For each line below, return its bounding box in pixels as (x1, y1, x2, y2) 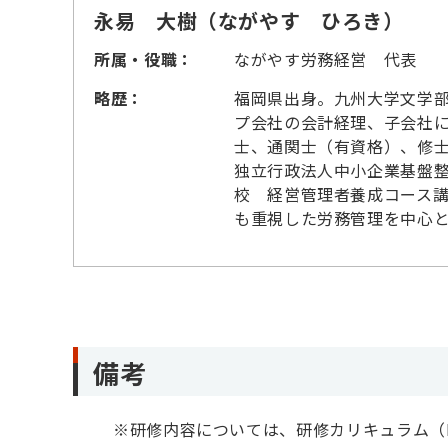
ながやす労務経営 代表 (234, 46, 418, 71)
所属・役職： (94, 46, 194, 71)
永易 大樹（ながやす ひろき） (94, 5, 404, 35)
